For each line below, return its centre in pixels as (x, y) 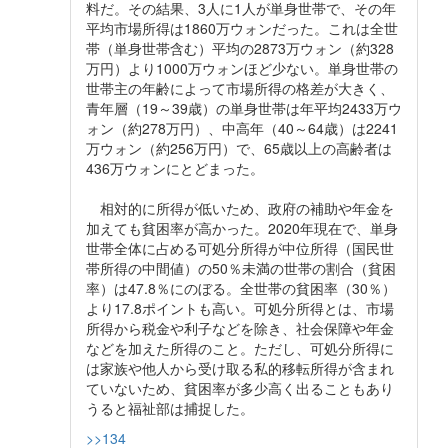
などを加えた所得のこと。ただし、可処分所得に (240, 348)
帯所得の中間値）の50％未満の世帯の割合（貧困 (241, 268)
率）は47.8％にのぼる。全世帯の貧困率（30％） (241, 288)
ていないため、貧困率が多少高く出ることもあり (240, 388)
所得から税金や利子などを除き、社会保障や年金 (240, 328)
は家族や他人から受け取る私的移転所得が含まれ (240, 368)
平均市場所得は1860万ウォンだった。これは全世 (242, 28)
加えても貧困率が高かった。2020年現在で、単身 (242, 228)
